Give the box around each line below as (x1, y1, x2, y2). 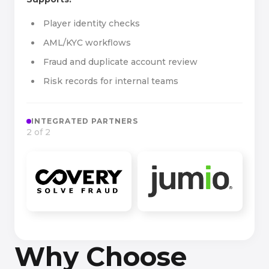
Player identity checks (43, 18, 140, 29)
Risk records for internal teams (43, 76, 178, 86)
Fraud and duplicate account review (43, 56, 198, 67)
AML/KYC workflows (43, 37, 131, 48)
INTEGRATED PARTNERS (31, 116, 138, 125)
